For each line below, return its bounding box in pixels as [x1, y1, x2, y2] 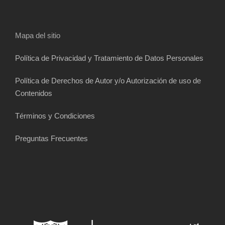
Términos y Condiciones [15, 111, 95, 121]
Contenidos [15, 89, 52, 98]
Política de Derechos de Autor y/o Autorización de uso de [15, 76, 201, 85]
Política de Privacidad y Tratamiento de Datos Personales [15, 54, 203, 63]
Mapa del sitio [15, 31, 60, 40]
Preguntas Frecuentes [15, 134, 88, 143]
